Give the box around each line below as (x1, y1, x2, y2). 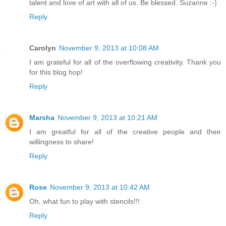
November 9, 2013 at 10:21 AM (58, 113, 157, 122)
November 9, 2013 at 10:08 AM (59, 43, 159, 52)
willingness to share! (29, 137, 94, 146)
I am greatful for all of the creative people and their (29, 127, 221, 136)
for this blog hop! (29, 68, 83, 76)
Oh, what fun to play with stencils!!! (29, 197, 140, 205)
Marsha (29, 113, 54, 122)
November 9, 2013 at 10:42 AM (50, 183, 150, 191)
